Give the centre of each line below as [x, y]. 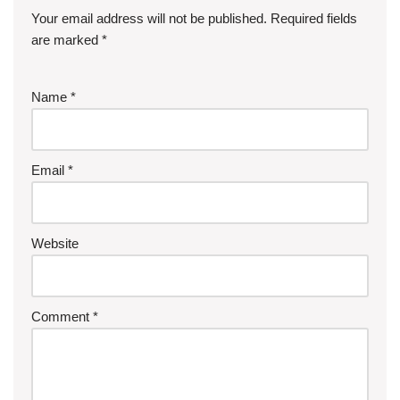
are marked [67, 39]
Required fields [314, 18]
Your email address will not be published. [149, 18]
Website [55, 243]
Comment [62, 316]
